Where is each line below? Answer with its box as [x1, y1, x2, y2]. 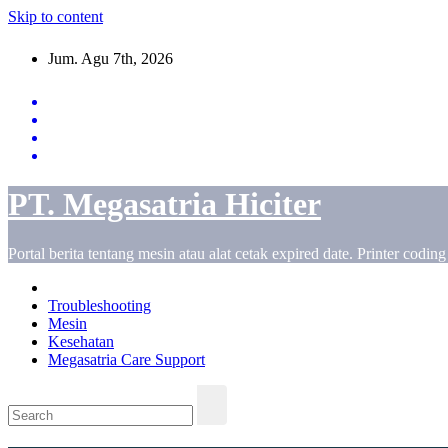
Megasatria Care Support [48, 350, 205, 368]
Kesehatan [48, 332, 114, 350]
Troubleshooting [48, 296, 151, 314]
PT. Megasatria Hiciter [8, 186, 321, 223]
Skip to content [8, 8, 103, 25]
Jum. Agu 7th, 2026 [48, 50, 173, 67]
